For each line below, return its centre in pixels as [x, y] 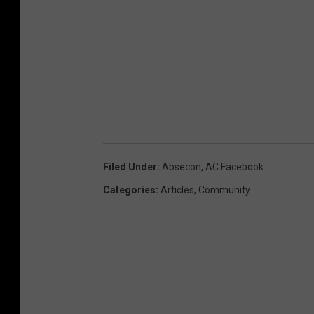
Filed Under [130, 167]
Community [224, 190]
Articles [177, 190]
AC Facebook [234, 167]
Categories [129, 190]
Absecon [182, 167]
